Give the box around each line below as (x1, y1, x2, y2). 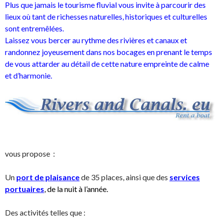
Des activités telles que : (5, 208, 85, 218)
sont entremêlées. (5, 24, 64, 33)
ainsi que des (126, 172, 169, 182)
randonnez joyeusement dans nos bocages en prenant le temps (5, 47, 212, 57)
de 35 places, (81, 172, 126, 182)
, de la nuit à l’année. (44, 184, 108, 194)
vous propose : (5, 149, 55, 159)
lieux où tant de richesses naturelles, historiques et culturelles (5, 12, 207, 22)
